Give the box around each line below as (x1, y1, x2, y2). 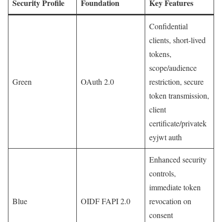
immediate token (149, 181, 201, 192)
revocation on (149, 195, 191, 206)
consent (149, 209, 173, 220)
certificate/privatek (149, 117, 207, 128)
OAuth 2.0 (81, 76, 114, 87)
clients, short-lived (149, 34, 206, 45)
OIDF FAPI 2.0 (81, 195, 130, 206)
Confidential (149, 20, 188, 31)
